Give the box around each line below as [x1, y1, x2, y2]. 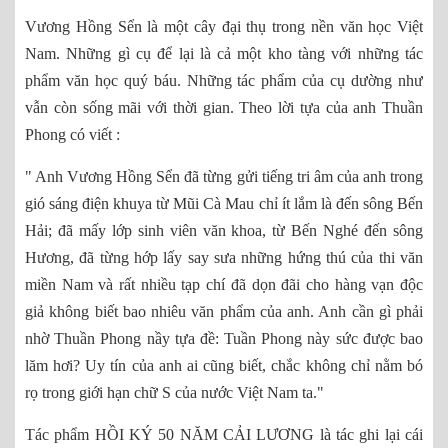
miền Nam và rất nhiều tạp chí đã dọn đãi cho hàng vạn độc [25, 276, 423, 294]
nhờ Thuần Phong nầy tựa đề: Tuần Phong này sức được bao [25, 330, 423, 348]
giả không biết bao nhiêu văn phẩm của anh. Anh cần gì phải [25, 303, 423, 321]
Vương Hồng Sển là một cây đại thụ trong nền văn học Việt [25, 18, 423, 36]
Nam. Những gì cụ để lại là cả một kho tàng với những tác [25, 45, 423, 63]
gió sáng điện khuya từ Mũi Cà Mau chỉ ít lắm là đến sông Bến [25, 195, 423, 213]
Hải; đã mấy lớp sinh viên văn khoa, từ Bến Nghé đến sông [25, 222, 423, 240]
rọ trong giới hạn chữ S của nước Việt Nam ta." [25, 384, 328, 402]
